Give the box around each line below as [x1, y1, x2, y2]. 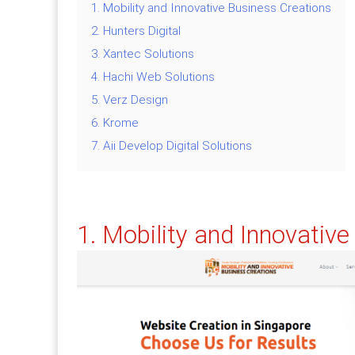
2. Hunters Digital [91, 23, 181, 38]
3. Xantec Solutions [91, 46, 194, 61]
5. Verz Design [91, 92, 168, 107]
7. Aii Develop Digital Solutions [91, 138, 252, 153]
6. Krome [91, 115, 139, 130]
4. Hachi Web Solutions [91, 69, 215, 84]
